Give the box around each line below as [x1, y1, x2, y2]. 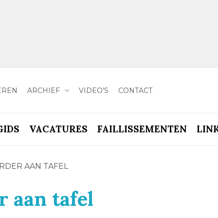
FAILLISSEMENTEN [97, 123, 187, 135]
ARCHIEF [27, 86, 60, 95]
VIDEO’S [78, 86, 109, 95]
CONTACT [118, 86, 152, 95]
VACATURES [29, 123, 88, 135]
